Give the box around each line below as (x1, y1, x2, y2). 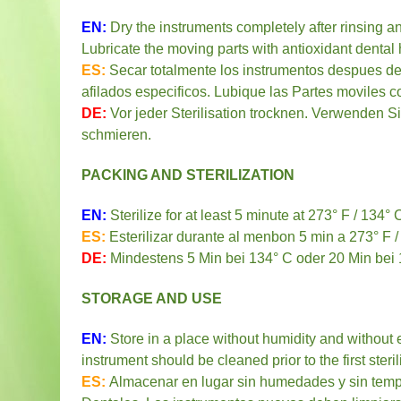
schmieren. (81, 127, 152, 142)
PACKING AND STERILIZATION (81, 167, 295, 183)
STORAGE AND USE (81, 291, 223, 306)
